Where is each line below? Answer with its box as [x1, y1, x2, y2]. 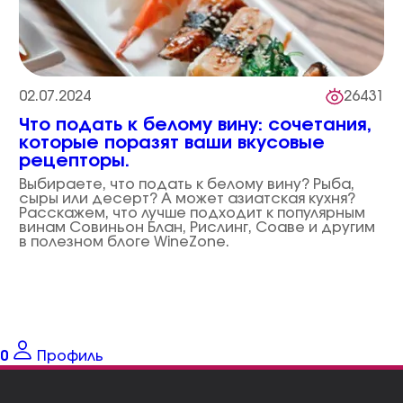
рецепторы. [18, 152, 130, 170]
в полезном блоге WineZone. [18, 235, 229, 249]
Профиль [37, 349, 103, 363]
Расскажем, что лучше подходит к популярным [18, 206, 365, 220]
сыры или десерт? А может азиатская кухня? [18, 192, 355, 206]
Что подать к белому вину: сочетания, [18, 116, 372, 134]
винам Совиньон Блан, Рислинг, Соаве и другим [18, 220, 375, 235]
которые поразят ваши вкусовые [18, 134, 325, 152]
